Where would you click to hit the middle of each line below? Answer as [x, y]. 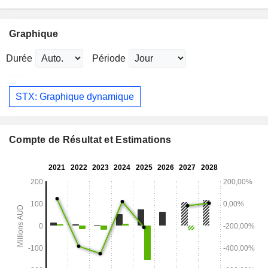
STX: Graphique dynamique [75, 96]
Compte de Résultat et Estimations [90, 140]
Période [109, 59]
